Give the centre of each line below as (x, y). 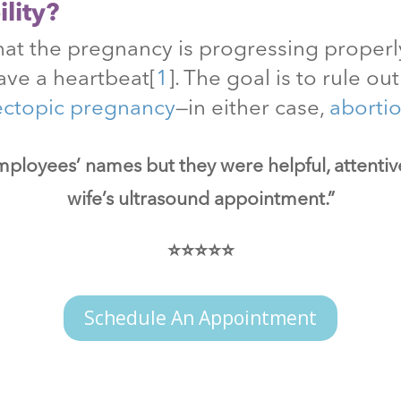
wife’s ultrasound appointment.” (200, 200)
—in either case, (253, 109)
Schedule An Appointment (200, 318)
